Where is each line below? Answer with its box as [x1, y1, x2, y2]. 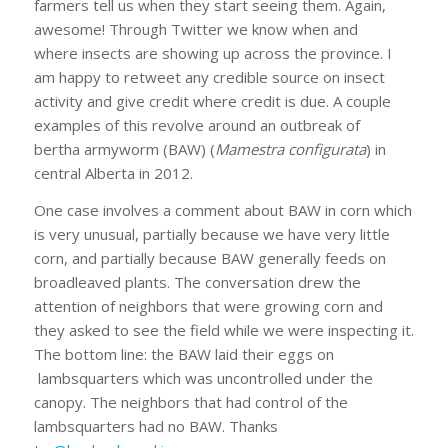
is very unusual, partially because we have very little [33, 224, 390, 244]
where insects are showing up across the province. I [33, 43, 392, 64]
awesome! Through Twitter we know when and [33, 19, 358, 40]
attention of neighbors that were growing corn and [33, 296, 383, 316]
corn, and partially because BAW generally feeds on [33, 248, 386, 268]
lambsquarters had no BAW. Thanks [33, 416, 278, 436]
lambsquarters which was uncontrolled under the [33, 368, 373, 388]
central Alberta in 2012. [33, 163, 193, 184]
